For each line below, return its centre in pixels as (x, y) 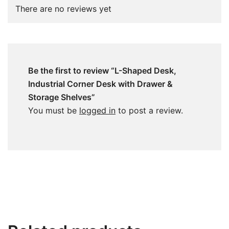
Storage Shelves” (62, 97)
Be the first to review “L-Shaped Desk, (102, 70)
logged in (97, 110)
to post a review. (149, 110)
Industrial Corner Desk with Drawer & (100, 84)
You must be (54, 110)
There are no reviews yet (63, 8)
